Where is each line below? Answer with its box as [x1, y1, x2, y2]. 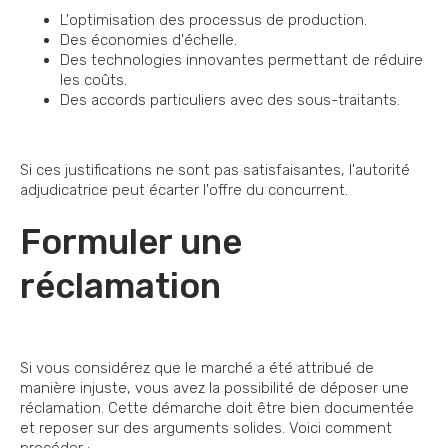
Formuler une [20, 220, 242, 263]
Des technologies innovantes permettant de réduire [60, 50, 423, 69]
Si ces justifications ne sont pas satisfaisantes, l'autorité [20, 160, 410, 179]
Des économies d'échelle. [60, 30, 237, 49]
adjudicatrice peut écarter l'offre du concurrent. [20, 180, 348, 199]
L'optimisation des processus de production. [60, 10, 367, 29]
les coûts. [60, 70, 127, 89]
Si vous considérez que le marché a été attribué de [20, 358, 374, 377]
